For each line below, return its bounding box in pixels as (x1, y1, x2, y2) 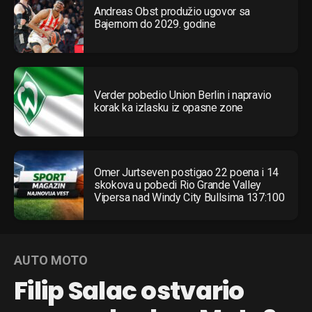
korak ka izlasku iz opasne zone (94, 101, 244, 115)
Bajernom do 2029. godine (94, 17, 216, 31)
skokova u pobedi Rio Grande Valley (94, 178, 262, 192)
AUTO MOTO (14, 253, 88, 268)
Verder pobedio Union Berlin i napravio (94, 88, 272, 102)
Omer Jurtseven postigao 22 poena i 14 (94, 166, 279, 180)
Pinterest (108, 189, 151, 201)
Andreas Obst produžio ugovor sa (94, 5, 251, 19)
